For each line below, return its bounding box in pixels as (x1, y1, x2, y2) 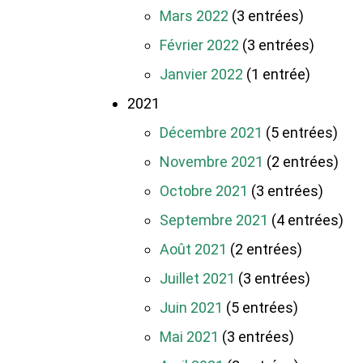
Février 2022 (160, 36, 239, 54)
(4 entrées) (268, 211, 344, 229)
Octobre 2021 (160, 182, 248, 200)
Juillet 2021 (160, 270, 235, 288)
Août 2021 (160, 241, 227, 258)
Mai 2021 (160, 328, 219, 346)
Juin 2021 (160, 299, 223, 317)
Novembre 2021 (160, 153, 263, 171)
